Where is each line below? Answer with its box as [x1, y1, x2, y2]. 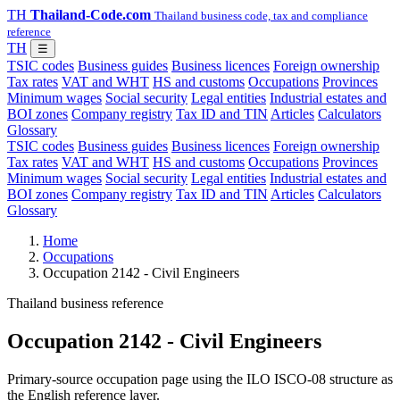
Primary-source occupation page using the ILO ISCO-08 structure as [7, 371, 393, 387]
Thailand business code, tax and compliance [154, 9, 368, 22]
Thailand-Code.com [30, 7, 151, 22]
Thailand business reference [7, 296, 163, 311]
